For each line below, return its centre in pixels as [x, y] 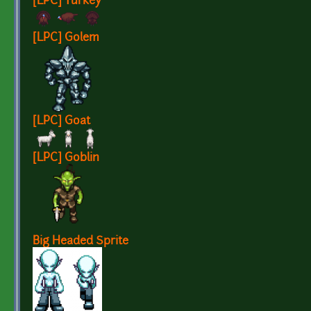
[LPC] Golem [66, 39]
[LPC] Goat [61, 122]
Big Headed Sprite [81, 242]
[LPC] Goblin [66, 159]
